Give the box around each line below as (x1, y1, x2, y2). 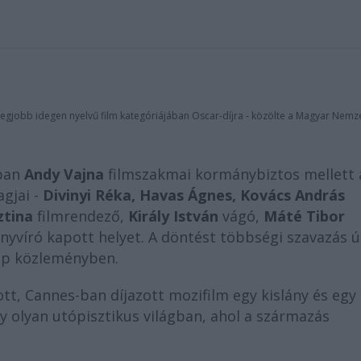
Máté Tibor (263, 206, 345, 226)
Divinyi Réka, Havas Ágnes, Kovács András (43, 185, 345, 205)
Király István (128, 206, 218, 226)
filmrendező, (33, 206, 128, 226)
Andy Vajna (24, 164, 104, 184)
